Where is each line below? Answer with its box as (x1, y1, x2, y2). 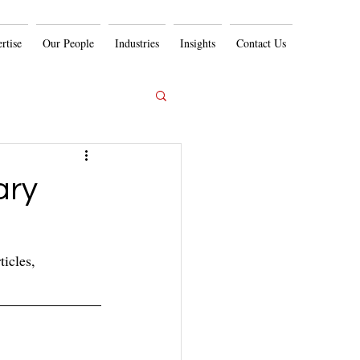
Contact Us (236, 35, 286, 51)
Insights (180, 35, 215, 51)
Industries (115, 35, 159, 51)
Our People (43, 35, 94, 51)
